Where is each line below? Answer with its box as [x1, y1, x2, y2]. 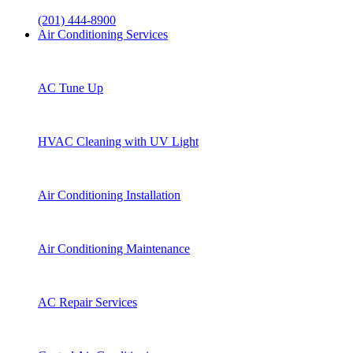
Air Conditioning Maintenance [38, 241, 190, 255]
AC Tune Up [38, 80, 103, 95]
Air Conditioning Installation [38, 188, 180, 202]
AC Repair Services [38, 295, 137, 309]
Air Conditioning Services [38, 27, 168, 41]
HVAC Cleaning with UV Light [38, 134, 199, 148]
